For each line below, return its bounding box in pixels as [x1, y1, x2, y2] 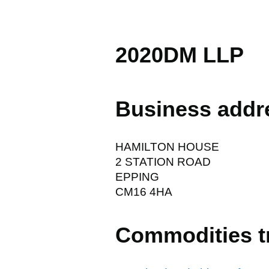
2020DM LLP [115, 42, 244, 67]
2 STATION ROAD [115, 155, 211, 168]
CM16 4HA [115, 185, 172, 198]
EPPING [115, 170, 159, 183]
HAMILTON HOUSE [115, 140, 219, 153]
